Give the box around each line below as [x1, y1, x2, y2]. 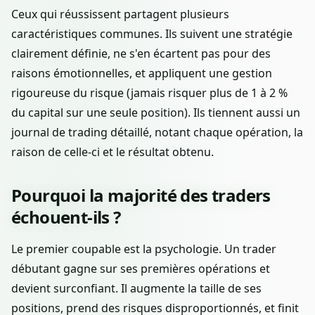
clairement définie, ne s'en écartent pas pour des [11, 45, 271, 61]
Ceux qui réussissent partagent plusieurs [11, 6, 229, 22]
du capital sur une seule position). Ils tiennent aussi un [11, 104, 300, 120]
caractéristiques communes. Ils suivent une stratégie [11, 25, 292, 41]
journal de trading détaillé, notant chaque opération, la [11, 124, 303, 140]
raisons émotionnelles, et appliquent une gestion [11, 65, 272, 81]
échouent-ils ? [11, 205, 121, 229]
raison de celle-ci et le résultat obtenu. [11, 143, 214, 160]
